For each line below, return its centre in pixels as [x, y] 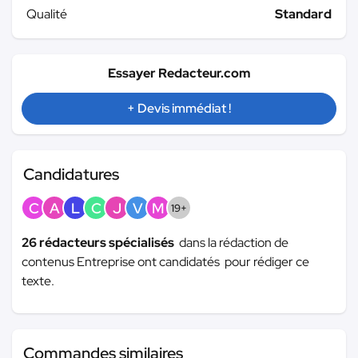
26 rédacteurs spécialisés [100, 242]
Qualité [47, 14]
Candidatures [71, 174]
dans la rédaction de [234, 242]
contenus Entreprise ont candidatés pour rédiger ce [165, 261]
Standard [303, 14]
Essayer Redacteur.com [179, 73]
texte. [38, 280]
